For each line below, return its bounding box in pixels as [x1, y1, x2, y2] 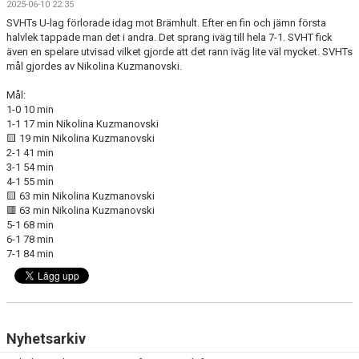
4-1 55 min [6, 175, 54, 188]
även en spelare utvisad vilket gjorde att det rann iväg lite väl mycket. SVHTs [6, 46, 353, 58]
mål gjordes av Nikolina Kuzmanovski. [6, 60, 182, 72]
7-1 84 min [6, 248, 54, 260]
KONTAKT [10, 4, 54, 16]
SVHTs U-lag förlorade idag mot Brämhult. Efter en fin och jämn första [6, 17, 326, 29]
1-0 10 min [6, 103, 54, 115]
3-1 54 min [6, 161, 54, 173]
